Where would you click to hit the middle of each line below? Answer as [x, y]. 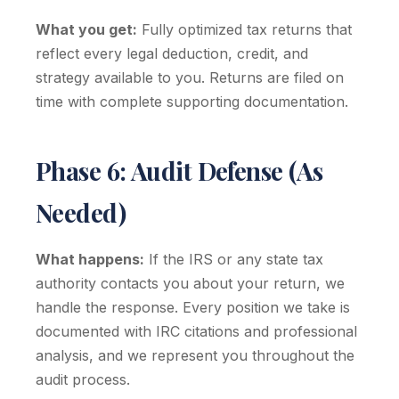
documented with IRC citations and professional [196, 331]
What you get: [86, 29]
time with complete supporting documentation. [192, 102]
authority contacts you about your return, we [190, 283]
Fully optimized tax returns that [244, 29]
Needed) [81, 212]
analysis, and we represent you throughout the [195, 355]
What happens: [90, 259]
